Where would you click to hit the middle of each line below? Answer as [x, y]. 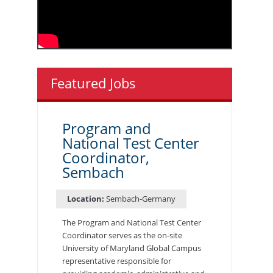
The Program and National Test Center [131, 222]
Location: [85, 198]
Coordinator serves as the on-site [122, 235]
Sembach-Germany [140, 198]
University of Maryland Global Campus [131, 248]
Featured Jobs [93, 83]
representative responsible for [116, 261]
